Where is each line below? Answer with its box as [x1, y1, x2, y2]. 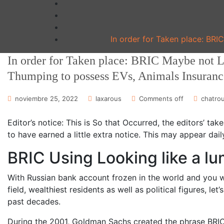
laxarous [95, 94, 121, 102]
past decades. [7, 196, 60, 207]
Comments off [139, 94, 183, 102]
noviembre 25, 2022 [15, 94, 78, 102]
